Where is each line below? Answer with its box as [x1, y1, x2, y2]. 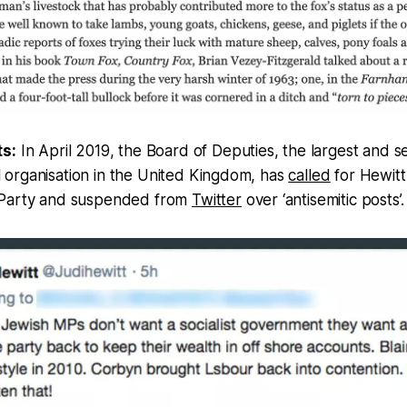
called [288, 165, 331, 184]
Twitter [192, 190, 242, 209]
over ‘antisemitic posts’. [241, 190, 404, 209]
